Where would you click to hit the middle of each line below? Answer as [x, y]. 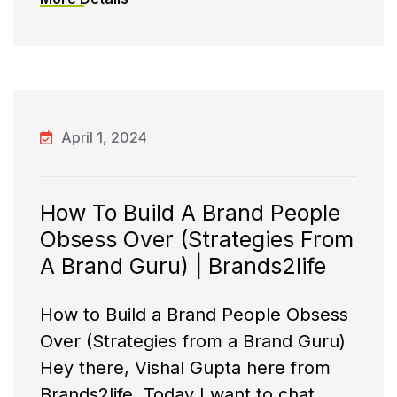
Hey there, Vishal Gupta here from [185, 368]
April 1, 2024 [104, 138]
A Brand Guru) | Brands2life [183, 266]
